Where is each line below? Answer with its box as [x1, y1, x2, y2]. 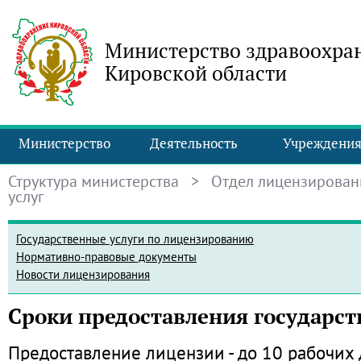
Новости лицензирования [16, 267, 150, 282]
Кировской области [105, 60, 287, 86]
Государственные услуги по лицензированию [16, 231, 254, 247]
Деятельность [149, 135, 238, 152]
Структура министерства [8, 171, 179, 191]
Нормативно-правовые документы [16, 249, 197, 264]
